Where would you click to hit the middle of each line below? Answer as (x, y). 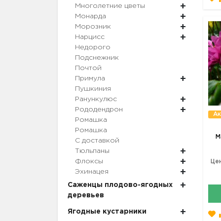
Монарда (91, 17)
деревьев (86, 196)
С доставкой (97, 141)
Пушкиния (93, 89)
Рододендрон (99, 110)
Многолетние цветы (110, 6)
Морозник (93, 27)
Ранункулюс (96, 99)
